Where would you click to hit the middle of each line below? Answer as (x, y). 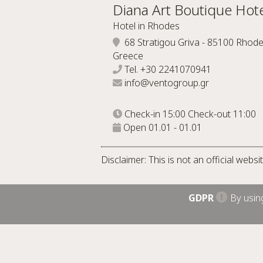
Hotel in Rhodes (146, 26)
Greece (128, 55)
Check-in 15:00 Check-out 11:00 (189, 114)
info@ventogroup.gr (167, 82)
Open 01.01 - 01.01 (161, 127)
